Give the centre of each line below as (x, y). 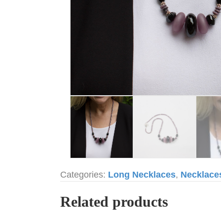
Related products (114, 202)
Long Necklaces (142, 175)
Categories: (84, 175)
